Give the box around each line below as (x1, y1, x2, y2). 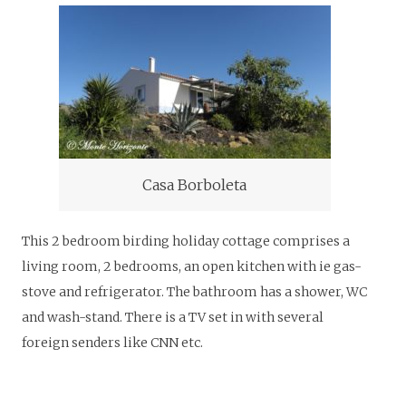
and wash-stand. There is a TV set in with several (22, 308, 324, 325)
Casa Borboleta (142, 175, 247, 194)
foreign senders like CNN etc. (22, 333, 203, 351)
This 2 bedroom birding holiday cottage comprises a (22, 232, 350, 249)
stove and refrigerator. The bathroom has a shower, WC (22, 283, 367, 300)
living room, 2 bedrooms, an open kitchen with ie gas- (22, 257, 362, 275)
